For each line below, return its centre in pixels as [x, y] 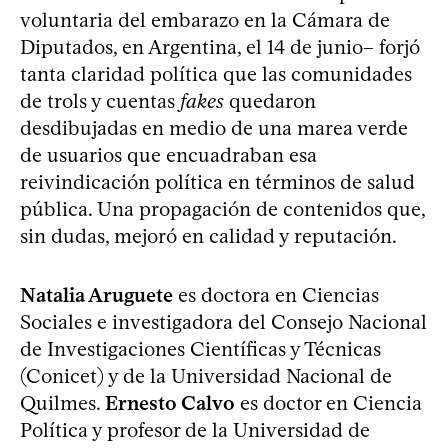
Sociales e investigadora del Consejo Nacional [223, 322]
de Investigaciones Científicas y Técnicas [200, 349]
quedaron [270, 101]
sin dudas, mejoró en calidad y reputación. [208, 236]
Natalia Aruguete [96, 295]
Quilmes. [62, 403]
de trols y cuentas [100, 101]
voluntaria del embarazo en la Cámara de [205, 20]
